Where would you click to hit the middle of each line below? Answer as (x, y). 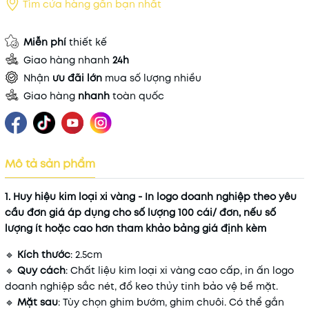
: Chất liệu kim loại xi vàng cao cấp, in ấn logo (180, 270)
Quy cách (41, 270)
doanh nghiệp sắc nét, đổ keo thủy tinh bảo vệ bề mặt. (141, 286)
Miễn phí (45, 42)
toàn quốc (137, 96)
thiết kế (87, 42)
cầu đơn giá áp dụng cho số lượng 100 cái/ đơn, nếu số (140, 212)
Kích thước (44, 255)
